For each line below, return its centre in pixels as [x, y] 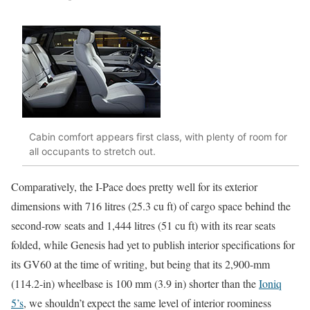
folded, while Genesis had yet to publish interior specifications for [153, 245]
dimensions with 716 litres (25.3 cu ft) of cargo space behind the [151, 206]
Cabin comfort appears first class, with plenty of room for [158, 136]
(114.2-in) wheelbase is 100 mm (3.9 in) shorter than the [135, 284]
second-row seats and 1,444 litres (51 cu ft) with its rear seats [143, 226]
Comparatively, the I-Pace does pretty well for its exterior [134, 187]
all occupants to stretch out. [92, 151]
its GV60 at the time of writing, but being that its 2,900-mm [140, 264]
